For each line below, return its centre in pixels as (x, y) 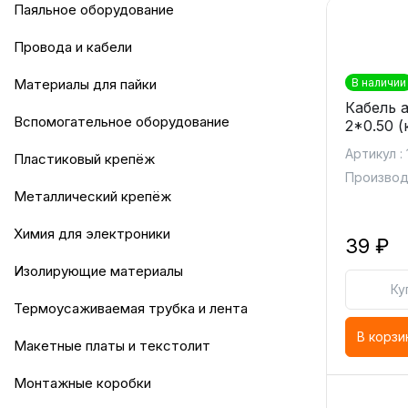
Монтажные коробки (89, 383)
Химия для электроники (97, 234)
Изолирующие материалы (103, 271)
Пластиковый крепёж (89, 159)
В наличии (379, 82)
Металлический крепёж (99, 196)
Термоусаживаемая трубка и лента (135, 308)
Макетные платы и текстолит (118, 346)
